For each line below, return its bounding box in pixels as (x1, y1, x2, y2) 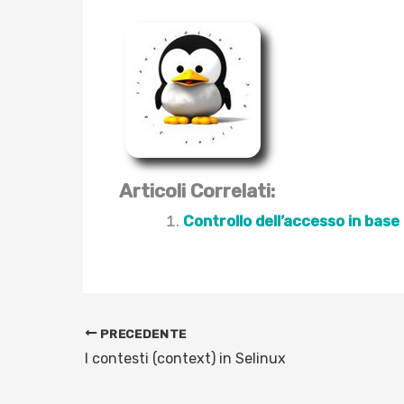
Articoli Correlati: (119, 179, 275, 202)
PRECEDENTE (96, 326, 188, 341)
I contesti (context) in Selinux (85, 350, 286, 368)
